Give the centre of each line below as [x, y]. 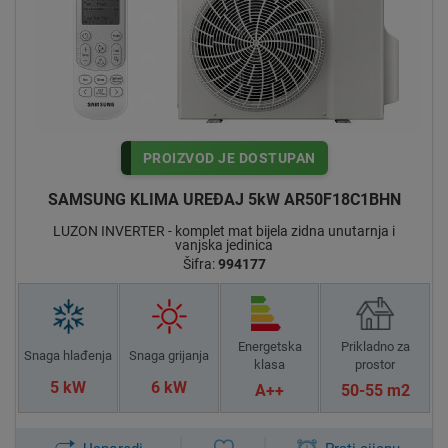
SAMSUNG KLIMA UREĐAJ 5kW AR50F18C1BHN [224, 199]
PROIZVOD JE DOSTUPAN [229, 157]
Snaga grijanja [168, 355]
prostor [375, 364]
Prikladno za [375, 346]
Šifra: [200, 263]
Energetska [269, 346]
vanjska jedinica [224, 244]
